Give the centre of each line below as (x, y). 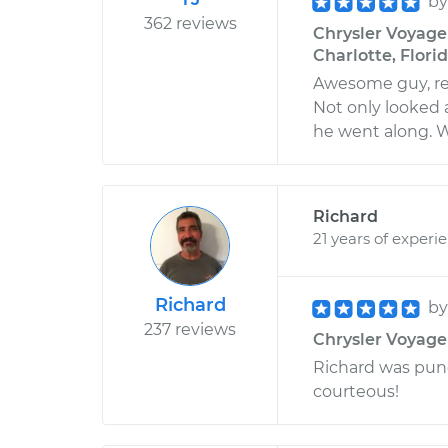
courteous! (356, 391)
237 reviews (190, 329)
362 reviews (190, 23)
